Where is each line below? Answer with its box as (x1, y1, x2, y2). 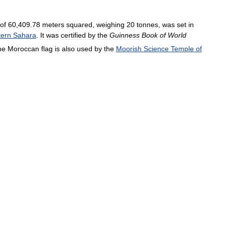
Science (144, 44, 169, 53)
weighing (96, 21, 125, 29)
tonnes (137, 21, 158, 29)
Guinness (109, 31, 140, 40)
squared (66, 21, 92, 29)
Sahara (13, 31, 36, 40)
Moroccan (8, 44, 39, 53)
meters (42, 21, 64, 29)
